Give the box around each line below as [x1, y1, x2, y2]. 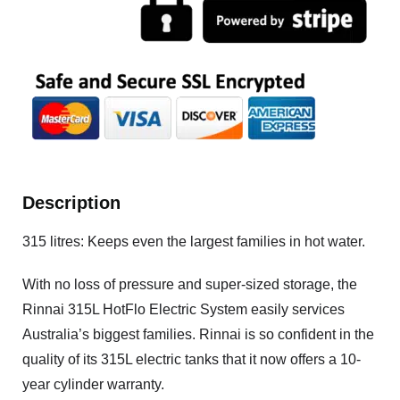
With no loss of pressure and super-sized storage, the [22, 277, 357, 292]
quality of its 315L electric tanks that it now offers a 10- [22, 352, 361, 367]
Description [22, 193, 121, 212]
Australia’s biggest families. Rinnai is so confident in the [22, 327, 374, 342]
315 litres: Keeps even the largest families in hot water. [22, 234, 365, 249]
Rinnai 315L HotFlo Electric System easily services [22, 302, 345, 317]
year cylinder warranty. [22, 377, 164, 392]
